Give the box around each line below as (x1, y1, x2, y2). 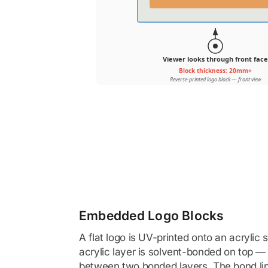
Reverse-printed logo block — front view (169, 75, 261, 83)
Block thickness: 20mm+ (179, 66, 252, 75)
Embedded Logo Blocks (79, 208, 224, 223)
